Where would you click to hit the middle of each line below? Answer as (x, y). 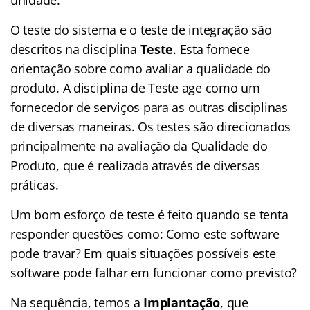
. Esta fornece (211, 49)
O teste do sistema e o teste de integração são (141, 29)
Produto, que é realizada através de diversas (136, 165)
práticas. (35, 184)
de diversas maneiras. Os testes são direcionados (151, 126)
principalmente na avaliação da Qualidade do (139, 146)
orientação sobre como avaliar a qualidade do (141, 68)
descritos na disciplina (75, 49)
